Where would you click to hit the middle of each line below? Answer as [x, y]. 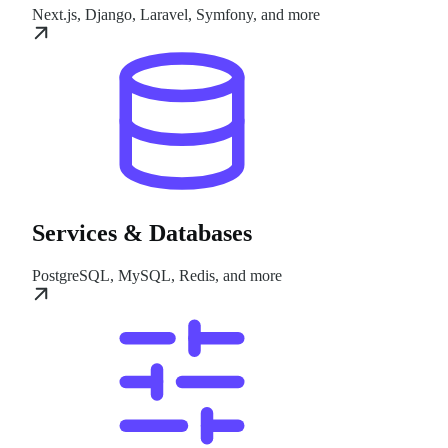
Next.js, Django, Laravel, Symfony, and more [176, 14]
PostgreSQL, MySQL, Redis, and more [157, 275]
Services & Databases [142, 232]
